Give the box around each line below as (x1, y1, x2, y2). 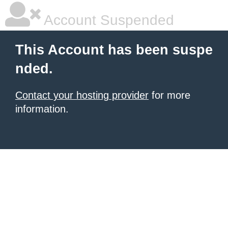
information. (15, 103, 69, 115)
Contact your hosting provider (15, 90, 149, 101)
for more (149, 90, 190, 101)
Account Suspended (41, 12, 174, 28)
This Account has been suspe (15, 42, 213, 58)
